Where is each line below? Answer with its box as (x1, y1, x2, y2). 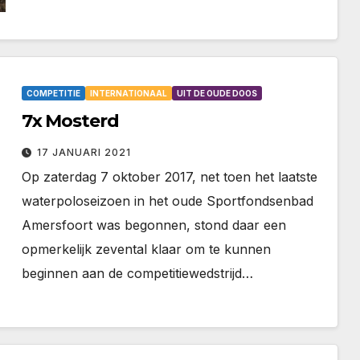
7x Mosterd (21, 110, 119, 133)
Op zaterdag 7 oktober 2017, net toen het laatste (21, 169, 317, 186)
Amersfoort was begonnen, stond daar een (21, 217, 286, 234)
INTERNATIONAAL (89, 88, 167, 99)
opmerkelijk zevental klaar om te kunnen (21, 241, 271, 258)
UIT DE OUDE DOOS (176, 88, 257, 99)
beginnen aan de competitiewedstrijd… (21, 265, 253, 282)
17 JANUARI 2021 (36, 146, 131, 159)
